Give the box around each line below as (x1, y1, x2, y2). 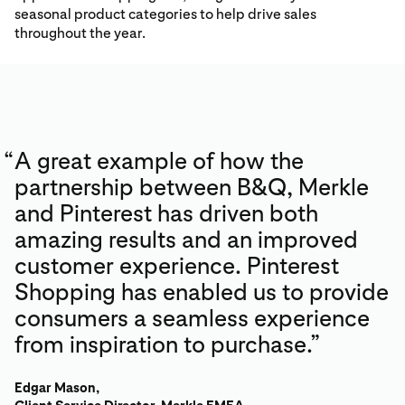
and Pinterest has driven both (14, 199, 318, 227)
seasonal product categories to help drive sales (14, 5, 316, 23)
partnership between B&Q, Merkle (14, 173, 369, 201)
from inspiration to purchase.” (14, 330, 320, 358)
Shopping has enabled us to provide (14, 278, 389, 306)
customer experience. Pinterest (14, 251, 339, 279)
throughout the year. (14, 24, 146, 42)
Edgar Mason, (14, 380, 99, 396)
